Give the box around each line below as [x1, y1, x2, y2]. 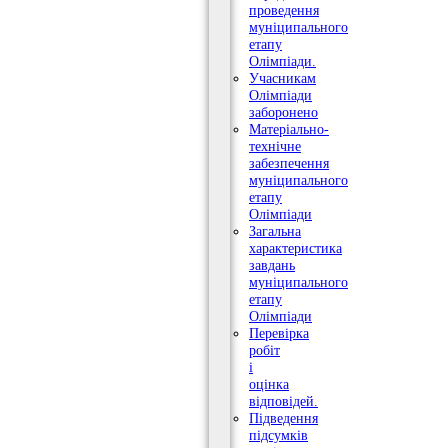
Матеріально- [249, 121, 329, 138]
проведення [249, 2, 319, 19]
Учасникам [249, 70, 316, 87]
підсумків [249, 427, 308, 444]
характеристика [249, 240, 342, 257]
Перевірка [249, 325, 309, 342]
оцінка [249, 376, 289, 393]
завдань [249, 257, 295, 274]
